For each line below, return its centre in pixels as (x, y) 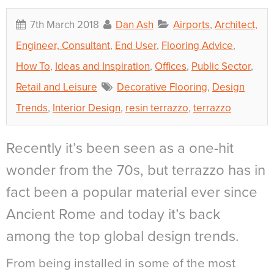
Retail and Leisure (57, 87)
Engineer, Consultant (63, 45)
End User (136, 45)
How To (33, 66)
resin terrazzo (157, 108)
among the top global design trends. (123, 236)
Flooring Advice (197, 45)
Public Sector (221, 66)
